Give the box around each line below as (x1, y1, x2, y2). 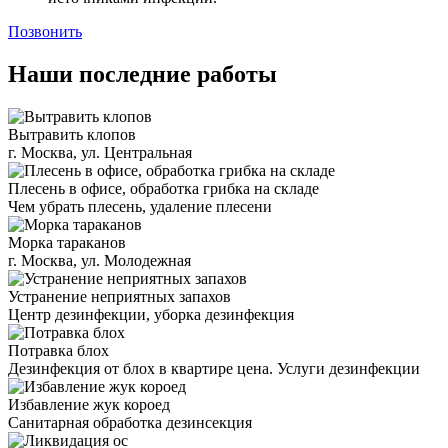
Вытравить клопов (8, 126, 136, 143)
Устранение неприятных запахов (8, 288, 231, 305)
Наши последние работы (8, 61, 277, 88)
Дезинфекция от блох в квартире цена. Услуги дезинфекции (8, 360, 420, 377)
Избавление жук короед (8, 396, 170, 413)
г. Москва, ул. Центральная (8, 144, 192, 161)
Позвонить (8, 23, 82, 41)
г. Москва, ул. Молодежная (8, 252, 191, 269)
